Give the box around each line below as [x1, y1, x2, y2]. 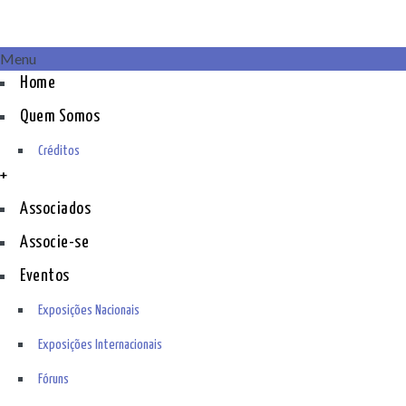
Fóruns [38, 372, 69, 386]
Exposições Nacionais [38, 304, 140, 317]
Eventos [20, 267, 70, 285]
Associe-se [20, 234, 89, 251]
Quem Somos [20, 108, 100, 125]
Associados [20, 200, 91, 217]
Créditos [38, 144, 80, 158]
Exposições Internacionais [38, 338, 162, 352]
